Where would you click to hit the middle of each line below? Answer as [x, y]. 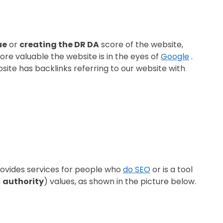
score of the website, [141, 44]
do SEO [137, 170]
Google [175, 56]
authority [23, 182]
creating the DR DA [59, 44]
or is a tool [171, 170]
